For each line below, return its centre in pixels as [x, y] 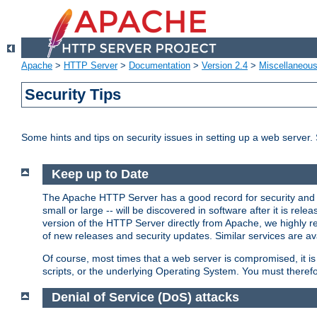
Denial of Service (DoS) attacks [145, 298]
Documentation [160, 66]
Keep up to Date [100, 174]
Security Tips [73, 95]
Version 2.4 [225, 66]
